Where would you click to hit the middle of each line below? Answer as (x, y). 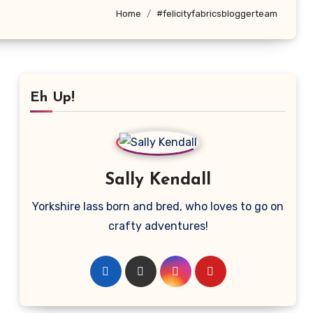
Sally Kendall (158, 180)
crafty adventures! (158, 226)
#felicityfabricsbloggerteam (217, 13)
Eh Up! (52, 98)
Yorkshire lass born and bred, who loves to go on (158, 206)
